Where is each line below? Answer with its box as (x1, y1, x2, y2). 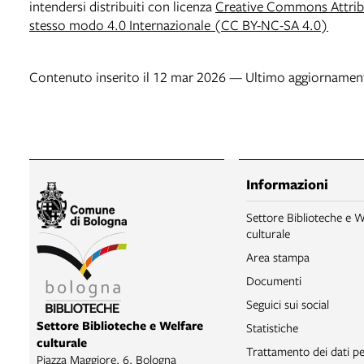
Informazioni (246, 175, 328, 194)
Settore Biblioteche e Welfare (37, 317, 203, 335)
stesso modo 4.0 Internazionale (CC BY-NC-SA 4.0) (29, 15, 328, 35)
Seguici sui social (246, 296, 329, 313)
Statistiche (246, 319, 298, 336)
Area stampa (246, 249, 310, 266)
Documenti (246, 272, 301, 289)
